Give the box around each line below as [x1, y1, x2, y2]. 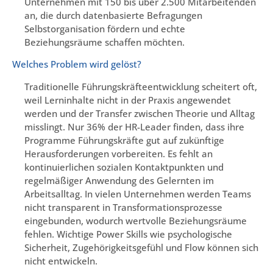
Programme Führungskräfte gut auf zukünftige [24, 133, 224, 146]
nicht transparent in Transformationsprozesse [24, 200, 222, 213]
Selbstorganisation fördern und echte [24, 23, 185, 35]
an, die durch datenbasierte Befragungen [24, 9, 202, 22]
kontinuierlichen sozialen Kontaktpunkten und [24, 160, 224, 173]
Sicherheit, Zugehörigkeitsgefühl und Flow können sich [24, 241, 258, 253]
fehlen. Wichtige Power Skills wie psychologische [24, 227, 232, 240]
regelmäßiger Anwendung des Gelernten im [24, 174, 214, 186]
